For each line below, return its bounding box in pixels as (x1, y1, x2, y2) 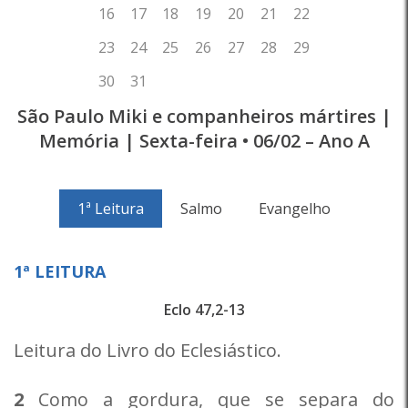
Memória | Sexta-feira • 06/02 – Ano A (38, 128, 370, 153)
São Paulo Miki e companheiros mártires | (16, 104, 392, 128)
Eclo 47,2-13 (163, 300, 245, 320)
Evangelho (259, 199, 331, 219)
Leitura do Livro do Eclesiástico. (14, 338, 281, 362)
